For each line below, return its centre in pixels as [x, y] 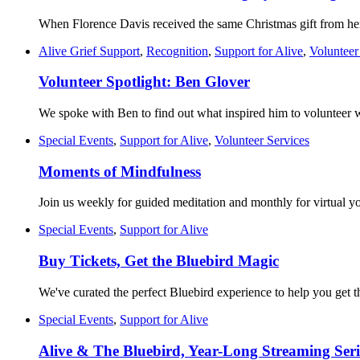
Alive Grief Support [89, 51]
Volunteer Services [262, 140]
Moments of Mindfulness [120, 171]
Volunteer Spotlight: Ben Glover [144, 82]
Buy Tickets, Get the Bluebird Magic [159, 261]
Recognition [177, 51]
